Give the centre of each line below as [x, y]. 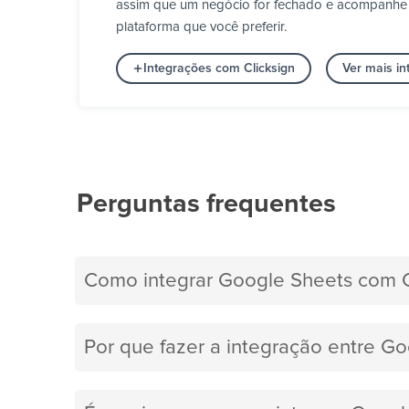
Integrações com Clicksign [219, 69]
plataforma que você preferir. [201, 27]
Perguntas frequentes [206, 204]
